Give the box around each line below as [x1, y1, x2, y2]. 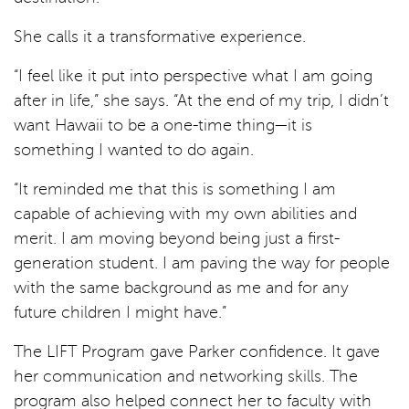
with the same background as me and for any [14, 278, 349, 297]
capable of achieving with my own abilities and [14, 204, 357, 223]
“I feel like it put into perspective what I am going [14, 66, 372, 85]
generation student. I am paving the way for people [14, 253, 390, 272]
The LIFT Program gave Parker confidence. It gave [14, 341, 380, 361]
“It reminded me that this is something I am [14, 179, 336, 198]
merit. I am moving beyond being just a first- [14, 228, 340, 247]
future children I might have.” [14, 302, 226, 321]
